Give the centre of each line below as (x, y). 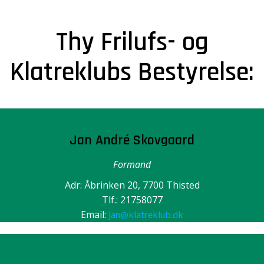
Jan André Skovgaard (132, 140)
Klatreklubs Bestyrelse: (132, 72)
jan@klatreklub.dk (146, 214)
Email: (95, 214)
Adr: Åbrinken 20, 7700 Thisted (132, 185)
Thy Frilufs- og (132, 42)
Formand (132, 164)
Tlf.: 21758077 (132, 200)
